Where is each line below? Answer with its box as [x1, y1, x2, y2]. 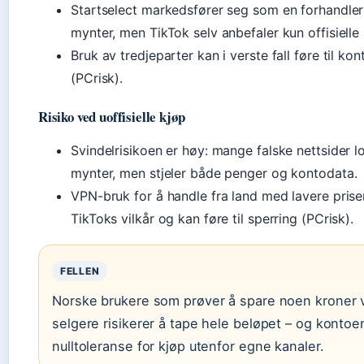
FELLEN [60, 265, 100, 277]
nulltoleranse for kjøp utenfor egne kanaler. [52, 338, 324, 354]
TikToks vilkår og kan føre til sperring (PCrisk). [71, 210, 354, 227]
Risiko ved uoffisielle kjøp [38, 106, 185, 127]
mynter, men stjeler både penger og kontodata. [71, 165, 357, 181]
